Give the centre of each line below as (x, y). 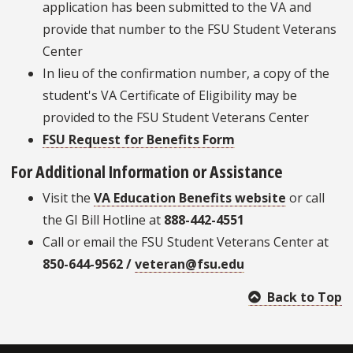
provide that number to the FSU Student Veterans (190, 30)
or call (305, 198)
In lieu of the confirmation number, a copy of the (186, 74)
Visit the (68, 198)
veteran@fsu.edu (190, 264)
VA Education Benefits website (190, 198)
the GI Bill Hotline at (103, 220)
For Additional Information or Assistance (147, 171)
